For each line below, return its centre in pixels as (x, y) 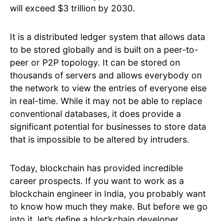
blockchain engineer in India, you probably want (108, 194)
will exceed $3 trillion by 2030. (73, 8)
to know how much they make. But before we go (109, 207)
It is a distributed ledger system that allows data (108, 37)
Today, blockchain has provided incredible (96, 168)
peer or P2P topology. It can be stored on (95, 63)
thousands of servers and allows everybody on (106, 75)
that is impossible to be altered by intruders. (100, 140)
